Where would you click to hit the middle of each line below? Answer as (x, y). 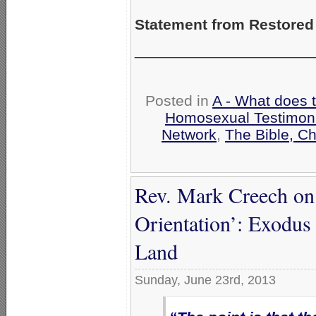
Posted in (179, 101)
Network (189, 135)
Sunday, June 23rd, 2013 (205, 280)
